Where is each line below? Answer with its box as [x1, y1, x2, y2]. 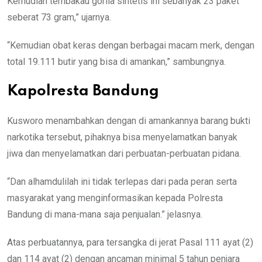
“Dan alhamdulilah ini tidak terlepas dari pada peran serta [7, 175, 237, 187]
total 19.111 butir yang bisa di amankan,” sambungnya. [7, 56, 226, 67]
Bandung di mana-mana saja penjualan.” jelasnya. [7, 208, 202, 220]
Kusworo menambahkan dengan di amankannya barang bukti [7, 115, 250, 126]
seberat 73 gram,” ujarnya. [7, 11, 111, 23]
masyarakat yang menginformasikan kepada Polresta [7, 192, 223, 204]
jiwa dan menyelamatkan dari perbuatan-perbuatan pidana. [7, 147, 241, 159]
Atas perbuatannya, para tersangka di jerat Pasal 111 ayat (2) [7, 236, 253, 248]
